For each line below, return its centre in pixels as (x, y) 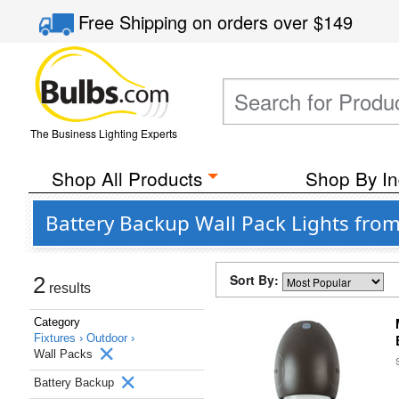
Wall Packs (65, 354)
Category (57, 322)
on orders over (253, 22)
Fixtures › (60, 338)
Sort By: (256, 280)
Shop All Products (126, 178)
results (68, 288)
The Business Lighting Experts (103, 133)
